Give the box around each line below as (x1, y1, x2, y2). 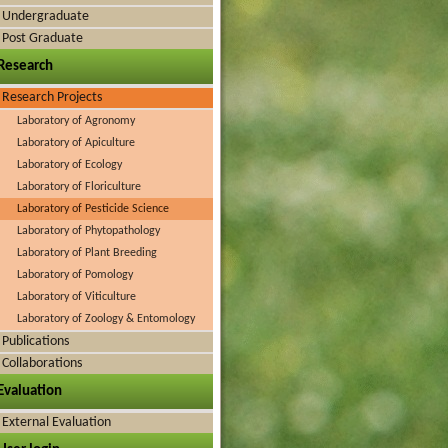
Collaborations (2, 356, 82, 371)
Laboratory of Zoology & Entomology (17, 313, 195, 325)
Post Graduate (2, 31, 83, 46)
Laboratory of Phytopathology (17, 225, 160, 237)
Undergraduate (2, 9, 89, 24)
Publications (2, 334, 69, 349)
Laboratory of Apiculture (17, 137, 135, 149)
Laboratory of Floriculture (17, 181, 141, 193)
